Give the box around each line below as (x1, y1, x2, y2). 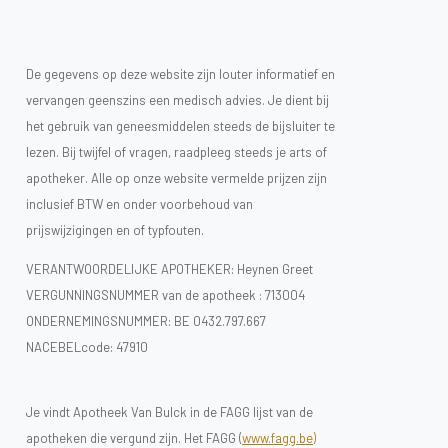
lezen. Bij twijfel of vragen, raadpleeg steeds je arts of (26, 143, 327, 160)
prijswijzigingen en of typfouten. (26, 221, 204, 238)
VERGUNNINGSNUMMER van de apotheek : (26, 286, 265, 303)
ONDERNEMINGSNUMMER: (26, 312, 174, 329)
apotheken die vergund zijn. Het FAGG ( (26, 429, 242, 446)
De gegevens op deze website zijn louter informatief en (26, 65, 335, 82)
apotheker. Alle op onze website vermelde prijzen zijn (26, 169, 327, 186)
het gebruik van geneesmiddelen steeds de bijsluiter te (26, 117, 335, 134)
